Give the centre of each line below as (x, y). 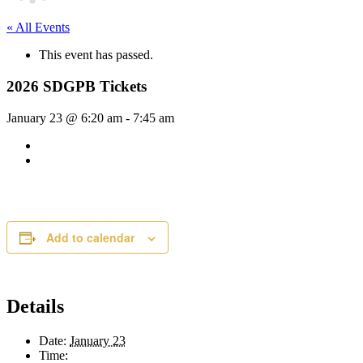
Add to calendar (90, 237)
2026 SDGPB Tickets (77, 87)
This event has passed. (96, 55)
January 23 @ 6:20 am (64, 117)
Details (35, 306)
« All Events (38, 28)
